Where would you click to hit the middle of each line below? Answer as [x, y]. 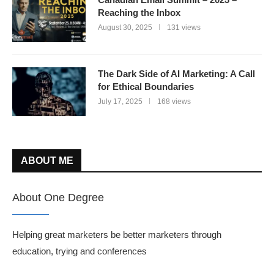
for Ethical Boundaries [146, 87]
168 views [174, 102]
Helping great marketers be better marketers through [117, 235]
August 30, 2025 [125, 28]
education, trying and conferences [80, 251]
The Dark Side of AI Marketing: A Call [176, 74]
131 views [184, 28]
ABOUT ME [47, 161]
